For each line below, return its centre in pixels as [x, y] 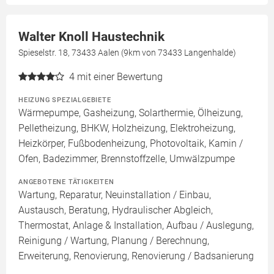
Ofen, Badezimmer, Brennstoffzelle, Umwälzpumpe [127, 159]
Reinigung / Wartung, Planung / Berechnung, [114, 241]
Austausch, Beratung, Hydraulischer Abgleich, [116, 210]
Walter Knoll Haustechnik [91, 37]
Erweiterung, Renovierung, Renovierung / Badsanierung [136, 256]
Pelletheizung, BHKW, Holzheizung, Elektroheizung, [127, 128]
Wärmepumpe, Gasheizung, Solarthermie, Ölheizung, [131, 113]
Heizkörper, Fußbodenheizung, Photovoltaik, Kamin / [131, 143]
